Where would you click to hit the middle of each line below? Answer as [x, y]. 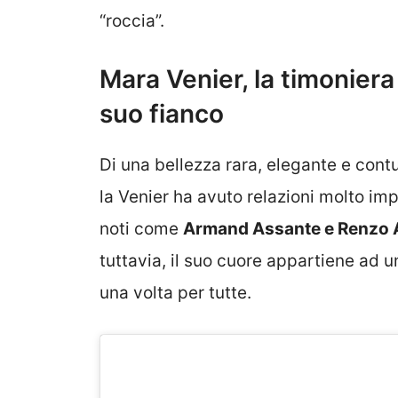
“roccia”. [132, 20]
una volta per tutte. [175, 293]
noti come [141, 229]
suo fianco [162, 114]
